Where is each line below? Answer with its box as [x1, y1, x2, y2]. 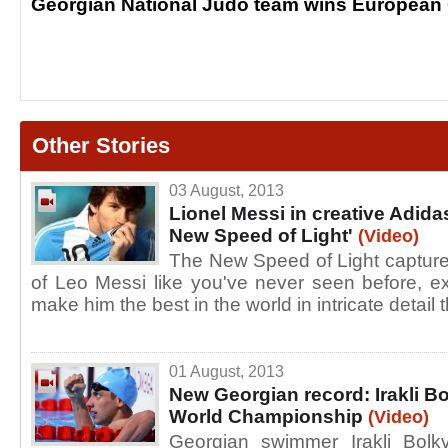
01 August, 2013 [169, 363, 284, 380]
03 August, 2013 [169, 182, 284, 199]
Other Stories [32, 133, 170, 158]
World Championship [169, 406, 363, 427]
